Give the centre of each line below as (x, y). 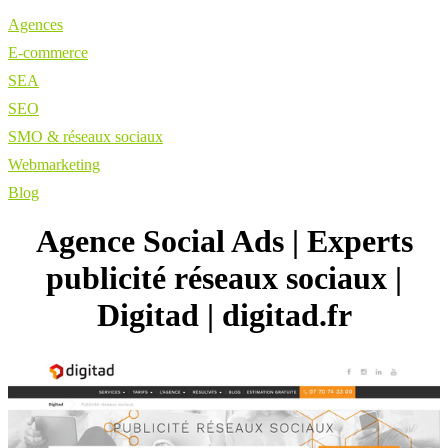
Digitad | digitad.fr (224, 315)
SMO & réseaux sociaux (85, 136)
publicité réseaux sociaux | (224, 278)
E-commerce (48, 52)
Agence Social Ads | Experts (224, 241)
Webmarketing (54, 164)
